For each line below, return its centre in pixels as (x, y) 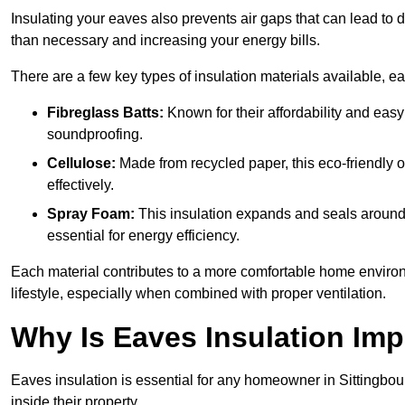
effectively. (80, 185)
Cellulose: (81, 164)
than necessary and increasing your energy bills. (165, 41)
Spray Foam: (91, 214)
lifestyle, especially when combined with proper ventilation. (198, 294)
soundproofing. (95, 135)
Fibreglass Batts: (105, 113)
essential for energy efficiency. (143, 236)
